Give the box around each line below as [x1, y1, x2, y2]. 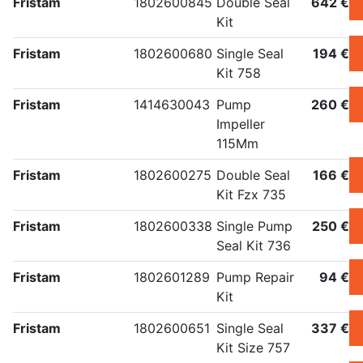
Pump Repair [216, 269, 294, 286]
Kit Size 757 [216, 340, 290, 357]
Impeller [216, 116, 265, 133]
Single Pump [216, 218, 293, 235]
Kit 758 [216, 65, 261, 82]
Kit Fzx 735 [216, 186, 286, 203]
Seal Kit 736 [216, 237, 291, 254]
